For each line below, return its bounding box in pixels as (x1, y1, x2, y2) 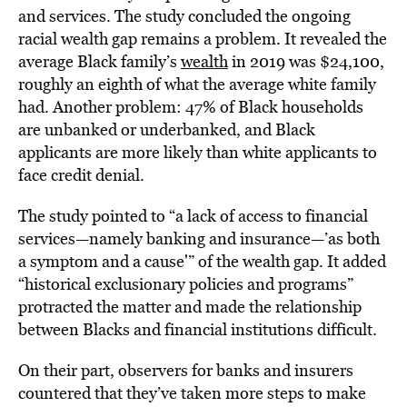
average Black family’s (18, 50, 181, 73)
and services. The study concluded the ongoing (18, 5, 351, 27)
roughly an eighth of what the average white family (18, 73, 376, 95)
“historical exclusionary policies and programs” (18, 273, 353, 295)
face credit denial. (18, 164, 144, 186)
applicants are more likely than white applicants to (18, 141, 377, 164)
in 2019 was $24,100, (228, 50, 384, 73)
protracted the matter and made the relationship (18, 295, 362, 318)
